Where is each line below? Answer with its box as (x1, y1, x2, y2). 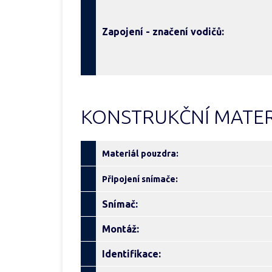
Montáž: (102, 223, 139, 234)
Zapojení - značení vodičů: (102, 26, 224, 37)
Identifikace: (102, 248, 161, 259)
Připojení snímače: (102, 174, 178, 184)
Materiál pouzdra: (102, 149, 178, 158)
